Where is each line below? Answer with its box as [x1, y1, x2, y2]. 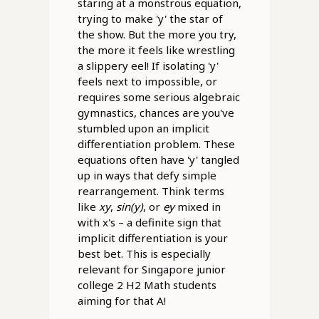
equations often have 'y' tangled [77, 152, 239, 167]
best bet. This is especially [77, 246, 211, 261]
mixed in [174, 199, 221, 214]
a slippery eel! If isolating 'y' [77, 58, 219, 73]
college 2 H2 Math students [77, 278, 216, 293]
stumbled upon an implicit [77, 121, 209, 136]
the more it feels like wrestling [77, 43, 235, 58]
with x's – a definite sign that [77, 215, 221, 230]
